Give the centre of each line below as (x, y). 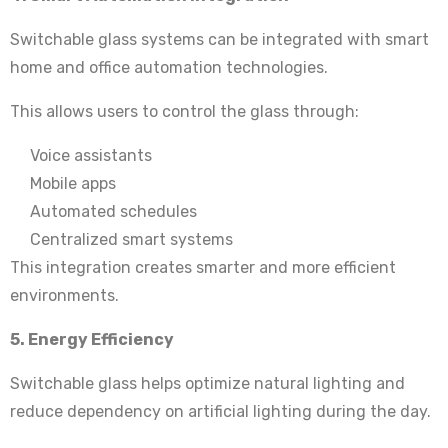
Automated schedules (113, 212)
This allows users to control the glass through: (184, 112)
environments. (64, 296)
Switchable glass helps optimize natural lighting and (207, 384)
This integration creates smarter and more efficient (203, 268)
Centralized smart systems (131, 240)
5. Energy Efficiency (92, 340)
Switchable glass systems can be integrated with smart (219, 40)
